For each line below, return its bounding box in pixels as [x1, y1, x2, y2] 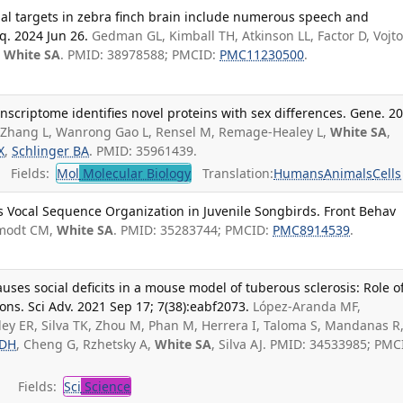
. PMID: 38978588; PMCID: [60, 46, 220, 64]
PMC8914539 [273, 220, 351, 238]
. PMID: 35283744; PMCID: [113, 220, 273, 238]
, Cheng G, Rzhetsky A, [16, 336, 156, 354]
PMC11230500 [219, 46, 305, 64]
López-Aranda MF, [253, 298, 362, 316]
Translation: [192, 165, 274, 183]
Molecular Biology [79, 165, 192, 183]
